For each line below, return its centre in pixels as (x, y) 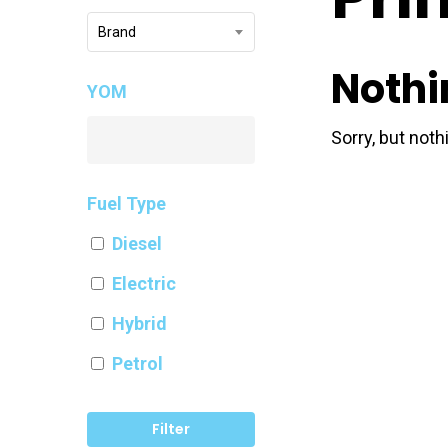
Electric (144, 283)
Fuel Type (126, 203)
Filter (171, 428)
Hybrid (139, 323)
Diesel (137, 243)
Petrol (137, 363)
